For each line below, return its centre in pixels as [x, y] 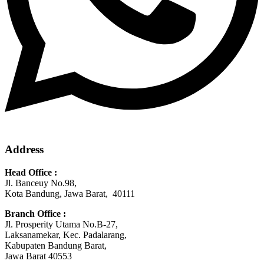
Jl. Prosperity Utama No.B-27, [61, 225]
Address [24, 150]
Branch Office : [35, 214]
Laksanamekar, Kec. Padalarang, [66, 235]
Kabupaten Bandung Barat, [56, 246]
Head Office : [31, 173]
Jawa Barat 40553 [38, 256]
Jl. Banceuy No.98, [41, 183]
